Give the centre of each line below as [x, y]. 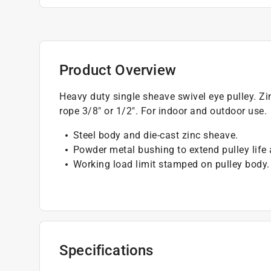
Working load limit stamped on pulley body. [171, 164]
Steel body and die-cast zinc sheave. [155, 135]
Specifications [106, 250]
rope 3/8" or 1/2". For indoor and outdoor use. [163, 111]
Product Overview [118, 70]
